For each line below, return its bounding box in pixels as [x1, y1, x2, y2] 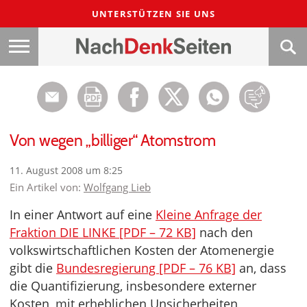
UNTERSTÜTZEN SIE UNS [91, 8, 216, 20]
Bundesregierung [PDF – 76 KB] [56, 260, 236, 276]
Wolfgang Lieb [84, 180, 151, 194]
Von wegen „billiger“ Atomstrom [10, 131, 216, 150]
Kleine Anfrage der [156, 206, 262, 223]
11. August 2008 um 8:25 [10, 164, 123, 177]
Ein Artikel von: [10, 180, 84, 194]
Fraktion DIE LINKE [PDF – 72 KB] [10, 224, 196, 241]
